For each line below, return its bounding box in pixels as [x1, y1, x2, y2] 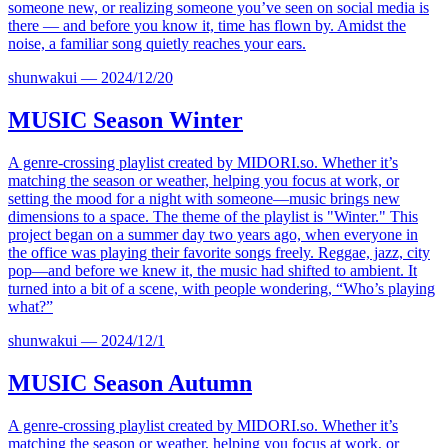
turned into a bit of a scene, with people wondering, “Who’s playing [8, 280, 435, 298]
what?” [8, 298, 53, 316]
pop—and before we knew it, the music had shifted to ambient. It [8, 262, 417, 280]
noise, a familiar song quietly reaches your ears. [8, 35, 306, 53]
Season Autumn [87, 370, 252, 396]
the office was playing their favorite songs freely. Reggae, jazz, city [8, 244, 430, 262]
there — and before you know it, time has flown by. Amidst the [8, 17, 406, 35]
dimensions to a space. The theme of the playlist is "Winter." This [8, 208, 418, 226]
